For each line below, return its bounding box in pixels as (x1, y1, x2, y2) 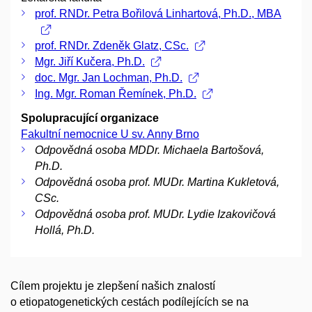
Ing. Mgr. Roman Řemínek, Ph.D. (35, 87, 196, 100)
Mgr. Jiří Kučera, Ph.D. (35, 55, 145, 68)
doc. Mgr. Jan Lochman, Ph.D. (35, 71, 182, 84)
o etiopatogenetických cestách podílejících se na (10, 295, 249, 308)
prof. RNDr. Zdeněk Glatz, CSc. (35, 39, 189, 52)
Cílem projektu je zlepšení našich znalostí (10, 279, 215, 292)
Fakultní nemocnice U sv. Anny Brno (21, 127, 199, 140)
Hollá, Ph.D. (35, 224, 95, 236)
